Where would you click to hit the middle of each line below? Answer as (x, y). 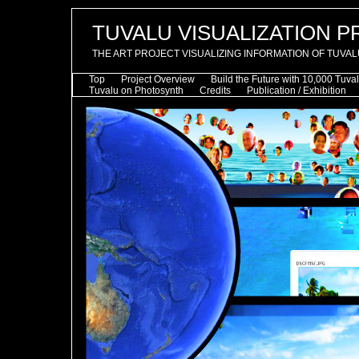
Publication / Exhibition (296, 91)
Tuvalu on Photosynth (136, 91)
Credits (215, 91)
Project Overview (158, 79)
